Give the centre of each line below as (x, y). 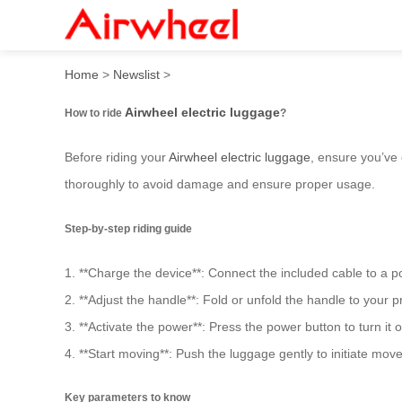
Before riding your (117, 157)
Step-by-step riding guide (128, 228)
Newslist (136, 74)
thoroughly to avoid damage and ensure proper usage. (220, 184)
